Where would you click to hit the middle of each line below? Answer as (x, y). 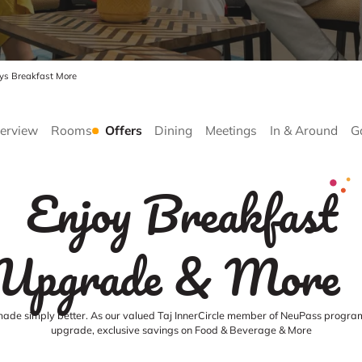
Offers (123, 131)
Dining (174, 131)
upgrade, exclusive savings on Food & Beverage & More (181, 330)
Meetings (232, 131)
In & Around (303, 131)
